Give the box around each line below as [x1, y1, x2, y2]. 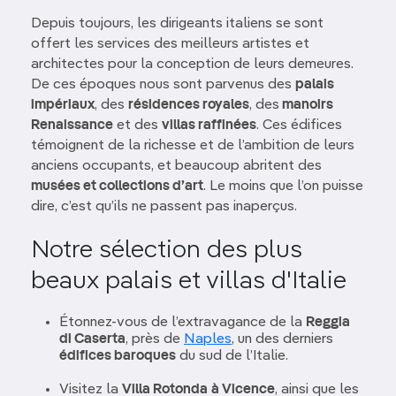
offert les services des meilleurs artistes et [31, 37, 309, 51]
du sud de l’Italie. [176, 349, 288, 363]
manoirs [279, 98, 333, 112]
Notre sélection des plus [31, 238, 302, 263]
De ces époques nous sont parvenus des [31, 78, 295, 92]
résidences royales [128, 98, 249, 112]
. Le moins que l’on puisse [203, 179, 363, 194]
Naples [184, 332, 232, 346]
